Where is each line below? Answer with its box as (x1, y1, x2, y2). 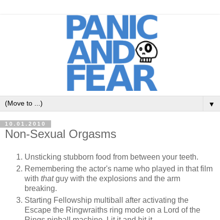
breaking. (25, 184, 59, 193)
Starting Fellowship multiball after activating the (25, 196, 189, 205)
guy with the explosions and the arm (54, 174, 180, 183)
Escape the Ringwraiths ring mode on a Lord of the (25, 206, 200, 215)
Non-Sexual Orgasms (5, 127, 116, 140)
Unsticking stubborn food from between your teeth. (25, 153, 198, 162)
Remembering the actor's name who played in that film (25, 165, 213, 173)
